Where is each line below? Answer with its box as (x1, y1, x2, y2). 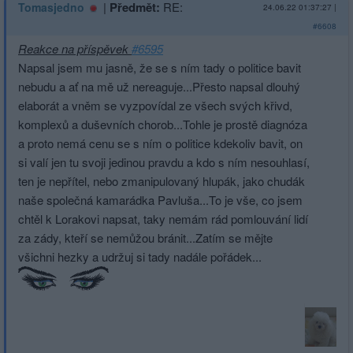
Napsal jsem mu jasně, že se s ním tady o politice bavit (18, 59, 301, 76)
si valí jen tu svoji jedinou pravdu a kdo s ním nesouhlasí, (18, 154, 310, 171)
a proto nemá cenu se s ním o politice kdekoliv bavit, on (18, 135, 303, 152)
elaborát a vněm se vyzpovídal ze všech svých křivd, (18, 97, 292, 114)
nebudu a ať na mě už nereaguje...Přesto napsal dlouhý (18, 78, 300, 95)
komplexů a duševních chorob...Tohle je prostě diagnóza (18, 116, 307, 133)
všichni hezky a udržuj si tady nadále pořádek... (18, 248, 262, 266)
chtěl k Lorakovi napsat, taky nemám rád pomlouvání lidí (18, 210, 308, 228)
